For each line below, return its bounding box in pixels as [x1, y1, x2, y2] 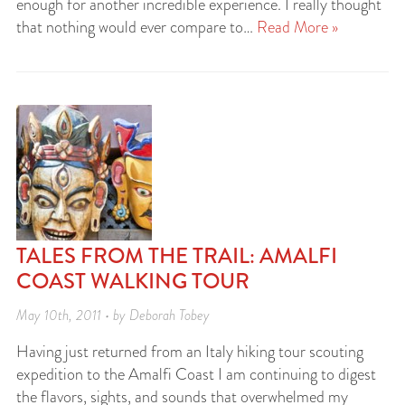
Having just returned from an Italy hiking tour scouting [16, 340, 363, 363]
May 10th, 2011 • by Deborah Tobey [16, 305, 210, 325]
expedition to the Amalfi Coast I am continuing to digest [16, 363, 376, 386]
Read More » [257, 15, 338, 39]
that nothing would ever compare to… [16, 15, 257, 39]
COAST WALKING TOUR [16, 265, 250, 297]
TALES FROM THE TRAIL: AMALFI [16, 240, 337, 271]
